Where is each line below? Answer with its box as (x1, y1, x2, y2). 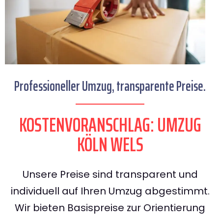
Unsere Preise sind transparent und (22, 167, 198, 182)
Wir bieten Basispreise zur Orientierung (15, 201, 205, 215)
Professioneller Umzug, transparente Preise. (14, 75, 206, 97)
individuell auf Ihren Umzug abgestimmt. (10, 184, 210, 198)
